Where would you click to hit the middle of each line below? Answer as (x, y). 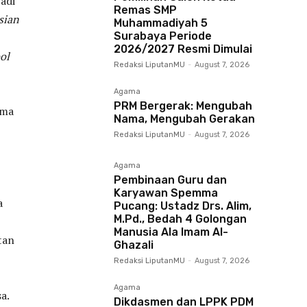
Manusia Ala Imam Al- (171, 232)
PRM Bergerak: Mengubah (183, 106)
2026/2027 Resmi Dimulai (183, 49)
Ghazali (134, 245)
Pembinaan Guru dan (170, 180)
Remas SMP (145, 10)
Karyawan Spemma (166, 193)
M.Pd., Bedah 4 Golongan (180, 219)
